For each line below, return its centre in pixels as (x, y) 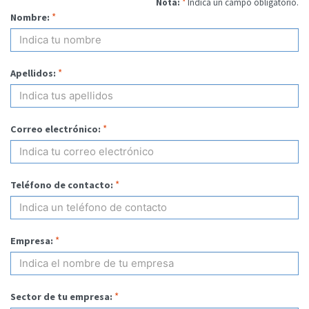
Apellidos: (33, 73)
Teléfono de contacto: (62, 185)
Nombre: (30, 17)
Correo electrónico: (56, 129)
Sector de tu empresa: (61, 296)
